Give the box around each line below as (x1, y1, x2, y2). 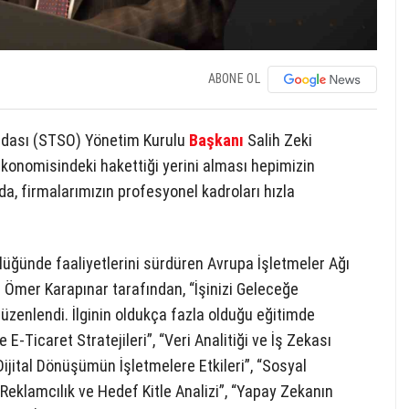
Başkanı (189, 130, 244, 150)
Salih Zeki (244, 130, 312, 150)
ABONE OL (207, 70, 260, 86)
